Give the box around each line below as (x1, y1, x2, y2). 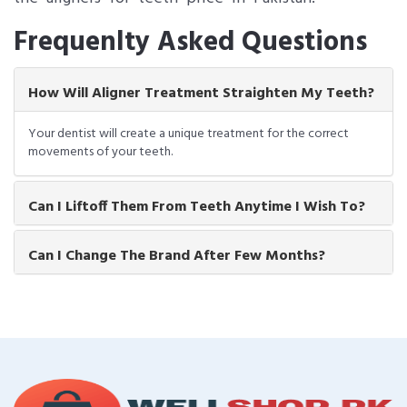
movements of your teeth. (28, 142, 173, 163)
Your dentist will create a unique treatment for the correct (28, 124, 349, 144)
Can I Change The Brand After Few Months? (28, 244, 325, 268)
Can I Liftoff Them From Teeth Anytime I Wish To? (28, 195, 365, 219)
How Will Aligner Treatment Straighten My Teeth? (28, 82, 374, 105)
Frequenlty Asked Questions (14, 21, 367, 65)
